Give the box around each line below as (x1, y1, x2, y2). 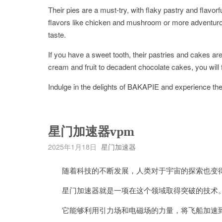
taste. (48, 29, 66, 40)
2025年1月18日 (48, 142, 97, 152)
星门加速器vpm (48, 124, 134, 139)
